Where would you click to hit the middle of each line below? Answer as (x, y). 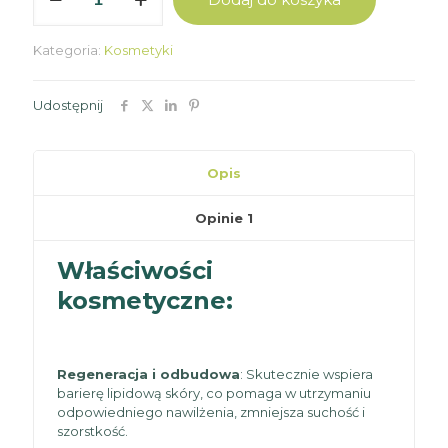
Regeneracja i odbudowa (149, 373)
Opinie (221, 217)
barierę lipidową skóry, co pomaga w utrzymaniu (214, 392)
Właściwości (135, 270)
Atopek (57, 19)
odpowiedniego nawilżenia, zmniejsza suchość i (211, 411)
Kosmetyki (138, 49)
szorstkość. (93, 430)
